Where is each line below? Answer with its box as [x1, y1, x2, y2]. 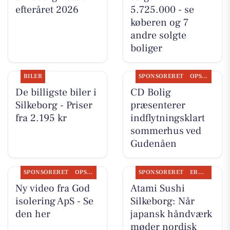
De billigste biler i [15, 86, 97, 100]
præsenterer [130, 99, 185, 112]
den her [15, 207, 50, 221]
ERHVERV [198, 168, 204, 176]
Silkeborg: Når [130, 194, 195, 208]
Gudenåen [130, 137, 177, 151]
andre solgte [130, 29, 186, 43]
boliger [130, 42, 162, 55]
